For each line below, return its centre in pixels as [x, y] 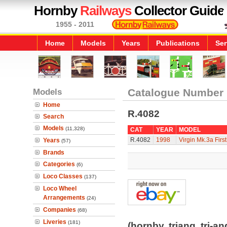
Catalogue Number [175, 92]
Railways [106, 11]
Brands [54, 153]
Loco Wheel [60, 188]
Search [53, 117]
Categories [59, 164]
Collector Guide [178, 11]
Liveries [55, 222]
